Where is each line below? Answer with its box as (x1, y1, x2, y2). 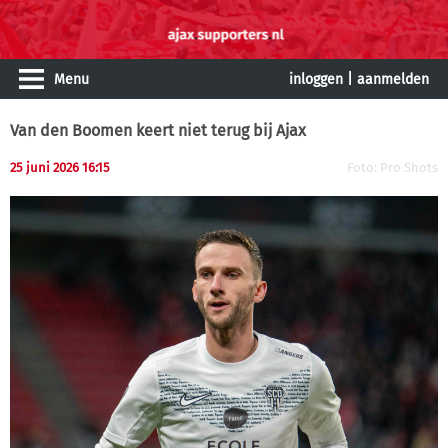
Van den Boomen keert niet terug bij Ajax (10, 121, 306, 140)
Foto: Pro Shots (347, 160, 438, 175)
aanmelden (357, 71, 429, 88)
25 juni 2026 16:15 (10, 160, 110, 175)
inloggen (289, 71, 343, 88)
